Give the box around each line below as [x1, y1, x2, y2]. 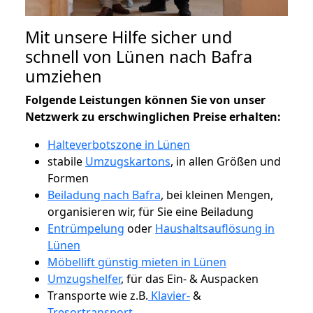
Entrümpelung [48, 220, 124, 236]
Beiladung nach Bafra [48, 187, 161, 203]
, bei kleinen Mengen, [161, 187, 273, 203]
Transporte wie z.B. [48, 287, 148, 303]
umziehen [25, 64, 102, 87]
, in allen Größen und [170, 153, 281, 169]
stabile [48, 153, 85, 169]
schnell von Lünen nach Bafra [25, 45, 252, 68]
